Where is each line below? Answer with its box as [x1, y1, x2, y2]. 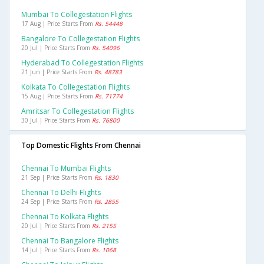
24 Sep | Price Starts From [21, 197, 94, 206]
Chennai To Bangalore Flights [21, 236, 118, 246]
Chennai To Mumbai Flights [21, 163, 111, 174]
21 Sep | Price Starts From [21, 173, 94, 182]
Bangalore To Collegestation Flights [21, 34, 140, 44]
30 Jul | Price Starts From [21, 116, 92, 125]
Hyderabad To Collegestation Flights [21, 58, 143, 68]
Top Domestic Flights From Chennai [21, 140, 141, 151]
